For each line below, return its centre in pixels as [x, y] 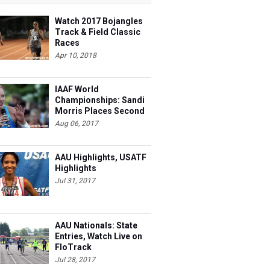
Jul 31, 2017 [75, 181]
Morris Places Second [100, 111]
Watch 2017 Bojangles [99, 21]
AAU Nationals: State [96, 225]
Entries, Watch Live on [99, 236]
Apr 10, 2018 [76, 55]
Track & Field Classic [98, 32]
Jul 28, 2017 [75, 260]
